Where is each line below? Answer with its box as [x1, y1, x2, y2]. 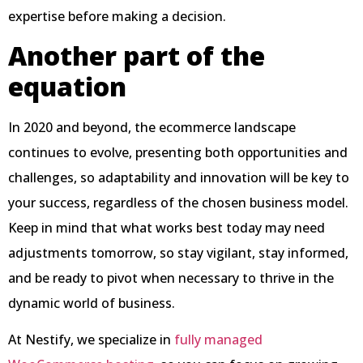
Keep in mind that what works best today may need [8, 219, 325, 237]
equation [8, 69, 126, 105]
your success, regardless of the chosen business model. [8, 194, 348, 212]
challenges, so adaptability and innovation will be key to [8, 169, 349, 187]
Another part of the [8, 38, 265, 74]
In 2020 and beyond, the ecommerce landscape [8, 118, 296, 137]
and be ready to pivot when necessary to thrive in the [8, 269, 334, 288]
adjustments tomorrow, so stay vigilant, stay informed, [8, 244, 348, 263]
